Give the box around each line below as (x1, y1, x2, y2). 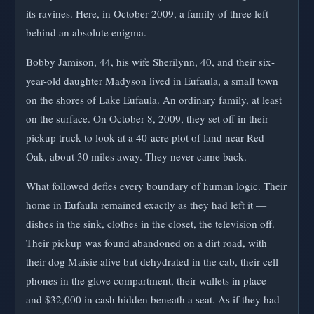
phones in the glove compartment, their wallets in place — (26, 273, 280, 288)
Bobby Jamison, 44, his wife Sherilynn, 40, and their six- (26, 54, 275, 69)
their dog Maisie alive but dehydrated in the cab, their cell (26, 254, 278, 269)
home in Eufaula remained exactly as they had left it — (26, 198, 266, 212)
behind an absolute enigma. (26, 25, 146, 39)
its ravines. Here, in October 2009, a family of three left (26, 6, 268, 20)
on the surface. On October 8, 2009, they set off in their (26, 111, 268, 125)
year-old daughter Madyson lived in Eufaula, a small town (26, 73, 278, 88)
